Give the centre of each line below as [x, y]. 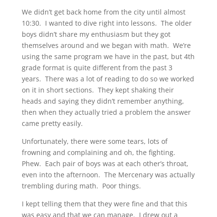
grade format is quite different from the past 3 [97, 68]
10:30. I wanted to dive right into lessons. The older [107, 23]
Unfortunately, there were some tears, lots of [94, 141]
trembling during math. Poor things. [81, 186]
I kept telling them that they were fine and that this [104, 204]
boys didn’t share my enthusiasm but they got [96, 34]
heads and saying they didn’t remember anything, [103, 101]
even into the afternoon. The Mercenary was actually [108, 175]
